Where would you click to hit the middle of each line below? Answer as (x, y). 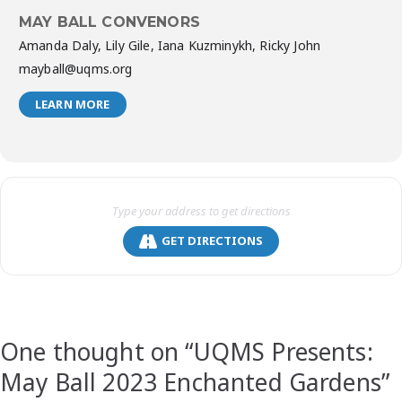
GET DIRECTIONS (212, 240)
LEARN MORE (73, 104)
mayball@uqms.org (76, 68)
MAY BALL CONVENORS (109, 22)
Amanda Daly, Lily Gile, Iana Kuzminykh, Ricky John (170, 45)
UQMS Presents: (283, 351)
